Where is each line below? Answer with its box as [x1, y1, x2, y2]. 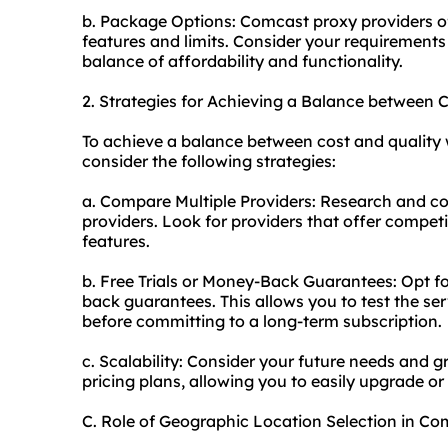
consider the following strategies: [82, 151, 336, 172]
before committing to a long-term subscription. [82, 311, 442, 332]
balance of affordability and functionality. [82, 51, 403, 72]
